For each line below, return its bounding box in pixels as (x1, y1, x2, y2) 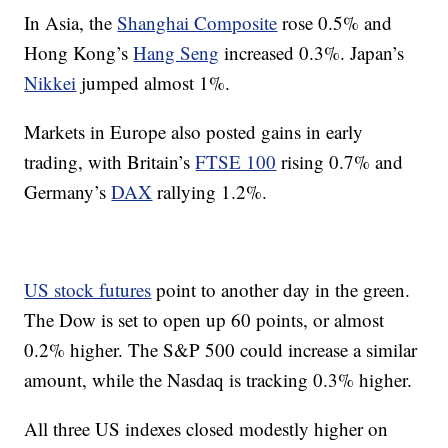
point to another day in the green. (151, 277, 411, 302)
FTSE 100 (195, 149, 277, 174)
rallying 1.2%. (152, 179, 268, 204)
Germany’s (24, 179, 112, 204)
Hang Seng (133, 40, 220, 65)
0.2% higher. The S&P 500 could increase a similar (24, 337, 418, 362)
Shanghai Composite (117, 10, 278, 35)
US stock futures (24, 277, 152, 302)
